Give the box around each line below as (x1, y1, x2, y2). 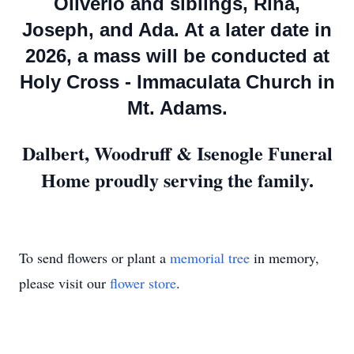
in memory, (250, 248, 319, 267)
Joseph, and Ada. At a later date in (22, 19, 332, 40)
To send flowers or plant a (19, 248, 170, 267)
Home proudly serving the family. (40, 166, 314, 194)
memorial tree (170, 248, 250, 267)
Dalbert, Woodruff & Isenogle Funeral (21, 139, 333, 167)
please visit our (19, 273, 110, 292)
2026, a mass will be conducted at (24, 45, 330, 66)
